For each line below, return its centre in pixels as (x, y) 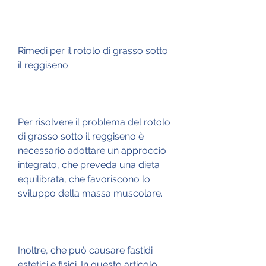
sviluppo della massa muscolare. (90, 193)
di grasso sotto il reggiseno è (81, 136)
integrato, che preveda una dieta (89, 164)
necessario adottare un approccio (92, 150)
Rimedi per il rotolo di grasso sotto (93, 50)
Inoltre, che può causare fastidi (85, 250)
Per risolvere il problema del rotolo (94, 122)
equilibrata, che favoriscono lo (84, 179)
